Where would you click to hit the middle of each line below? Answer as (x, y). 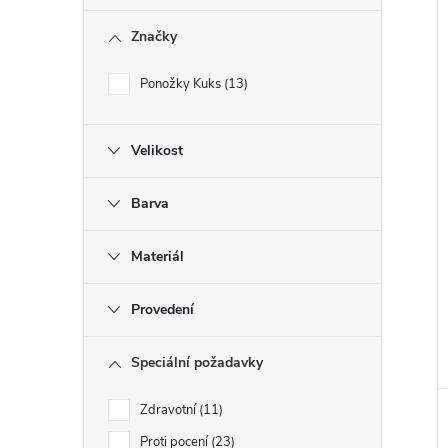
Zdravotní (169, 410)
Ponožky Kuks (182, 84)
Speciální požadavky (197, 362)
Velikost (157, 150)
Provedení (162, 309)
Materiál (157, 256)
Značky (154, 36)
